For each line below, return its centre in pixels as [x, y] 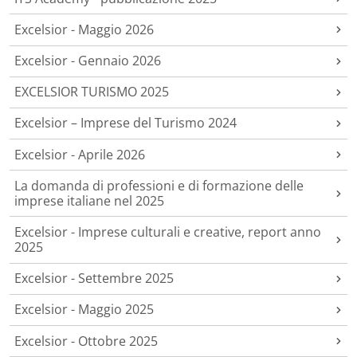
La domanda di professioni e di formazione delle [159, 185]
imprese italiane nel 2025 [90, 200]
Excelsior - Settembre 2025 [94, 279]
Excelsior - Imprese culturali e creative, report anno [168, 232]
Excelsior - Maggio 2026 [84, 29]
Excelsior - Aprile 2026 [80, 154]
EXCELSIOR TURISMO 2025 [92, 92]
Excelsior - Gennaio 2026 [88, 61]
